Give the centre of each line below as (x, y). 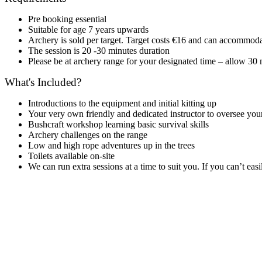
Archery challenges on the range (88, 135)
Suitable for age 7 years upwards (88, 29)
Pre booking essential (67, 19)
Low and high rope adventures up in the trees (111, 145)
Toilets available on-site (71, 156)
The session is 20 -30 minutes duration (99, 50)
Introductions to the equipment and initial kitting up (122, 103)
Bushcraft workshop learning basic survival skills (118, 124)
